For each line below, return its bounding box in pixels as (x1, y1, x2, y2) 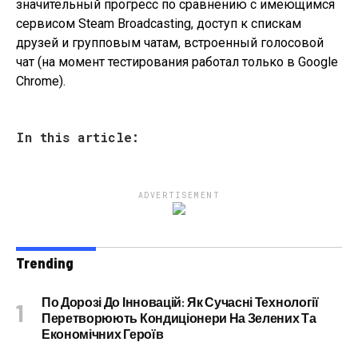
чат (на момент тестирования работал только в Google (16, 54, 338, 70)
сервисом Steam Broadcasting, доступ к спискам (16, 16, 301, 31)
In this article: (16, 129, 139, 145)
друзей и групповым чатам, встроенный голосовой (16, 35, 324, 50)
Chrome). (16, 74, 66, 89)
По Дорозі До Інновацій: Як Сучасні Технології (42, 294, 319, 309)
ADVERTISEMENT (137, 190, 221, 201)
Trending (16, 254, 74, 272)
